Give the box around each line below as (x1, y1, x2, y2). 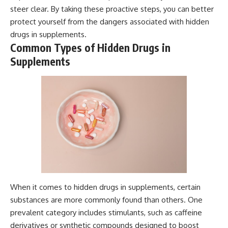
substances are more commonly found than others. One (10, 194, 203, 205)
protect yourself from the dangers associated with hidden (10, 17, 209, 27)
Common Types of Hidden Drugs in (10, 41, 170, 55)
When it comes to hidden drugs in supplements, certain (10, 182, 201, 192)
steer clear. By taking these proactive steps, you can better (10, 4, 214, 14)
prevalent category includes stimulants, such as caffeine (10, 207, 202, 217)
